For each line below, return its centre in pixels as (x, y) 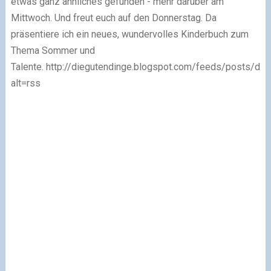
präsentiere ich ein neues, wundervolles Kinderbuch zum (129, 34)
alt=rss (25, 83)
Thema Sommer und (53, 50)
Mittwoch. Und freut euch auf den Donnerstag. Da (113, 18)
